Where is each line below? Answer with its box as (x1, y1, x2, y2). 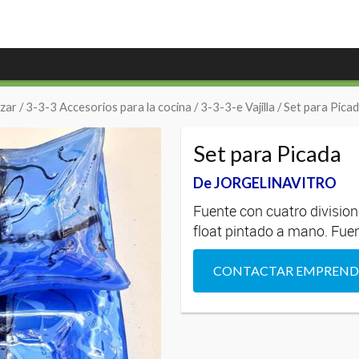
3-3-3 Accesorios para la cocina (26, 99, 192, 114)
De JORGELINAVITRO (193, 173, 337, 192)
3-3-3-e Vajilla (200, 99, 275, 114)
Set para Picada (193, 139, 342, 167)
